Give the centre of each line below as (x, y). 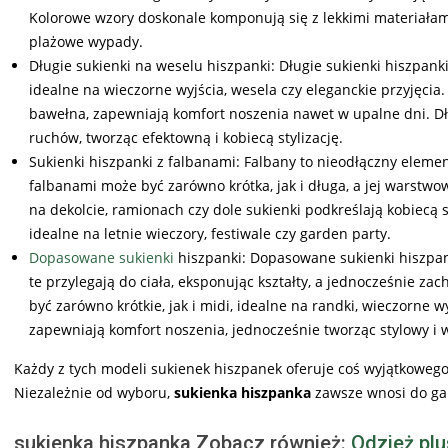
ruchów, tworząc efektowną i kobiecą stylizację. (186, 138)
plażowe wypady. (86, 42)
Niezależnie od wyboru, (94, 393)
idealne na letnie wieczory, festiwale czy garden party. (210, 234)
